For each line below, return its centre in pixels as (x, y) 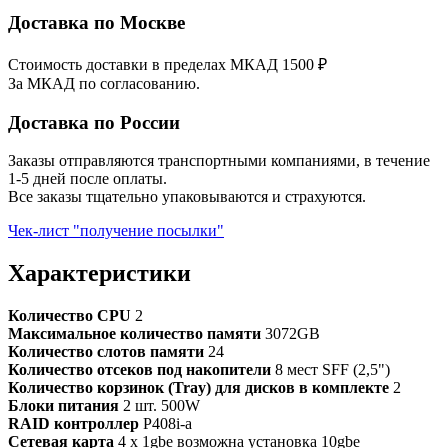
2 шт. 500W (159, 406)
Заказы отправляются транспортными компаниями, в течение (219, 161)
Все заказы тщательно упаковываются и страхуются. (187, 197)
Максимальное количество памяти (134, 334)
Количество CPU (69, 316)
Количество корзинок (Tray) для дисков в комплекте (198, 388)
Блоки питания (63, 406)
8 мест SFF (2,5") (330, 370)
